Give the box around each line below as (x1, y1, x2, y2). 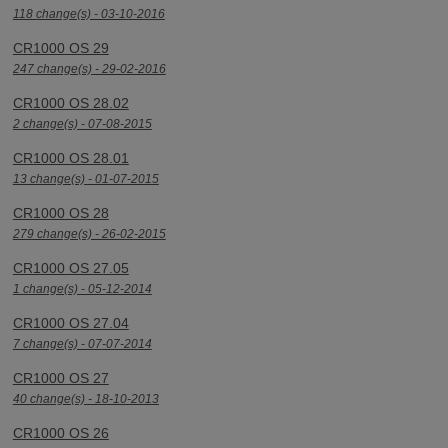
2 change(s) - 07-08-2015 (12, 117, 152, 131)
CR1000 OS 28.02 (12, 95, 129, 111)
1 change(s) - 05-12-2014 (12, 282, 152, 296)
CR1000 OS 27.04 (12, 315, 129, 331)
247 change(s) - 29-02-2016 (12, 62, 166, 76)
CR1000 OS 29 (12, 40, 109, 56)
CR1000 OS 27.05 (12, 260, 129, 276)
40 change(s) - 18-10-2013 (12, 392, 159, 406)
